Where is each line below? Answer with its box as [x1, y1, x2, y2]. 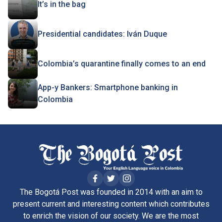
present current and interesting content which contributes [12, 199, 210, 209]
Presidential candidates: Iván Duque [38, 29, 167, 39]
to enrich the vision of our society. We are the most [23, 211, 199, 221]
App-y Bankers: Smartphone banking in [38, 83, 178, 93]
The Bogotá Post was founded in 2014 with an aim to [19, 187, 203, 197]
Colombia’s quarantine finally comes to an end [38, 59, 206, 69]
